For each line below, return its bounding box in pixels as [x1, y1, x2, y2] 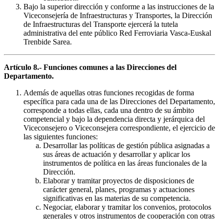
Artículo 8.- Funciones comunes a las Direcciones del [4, 63, 176, 72]
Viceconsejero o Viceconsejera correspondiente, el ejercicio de [23, 124, 215, 132]
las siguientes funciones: [23, 132, 98, 141]
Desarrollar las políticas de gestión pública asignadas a [43, 141, 210, 150]
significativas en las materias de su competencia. [43, 194, 191, 203]
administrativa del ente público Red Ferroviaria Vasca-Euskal [23, 29, 211, 38]
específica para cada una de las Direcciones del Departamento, [23, 97, 215, 106]
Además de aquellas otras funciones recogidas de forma [23, 88, 194, 97]
